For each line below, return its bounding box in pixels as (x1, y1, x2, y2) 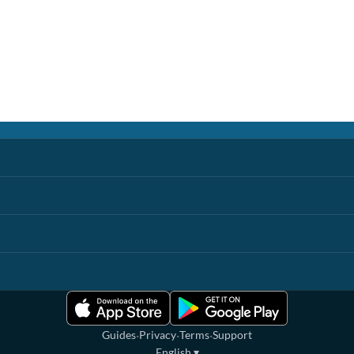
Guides (102, 328, 136, 341)
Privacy (139, 328, 176, 341)
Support (213, 328, 252, 341)
